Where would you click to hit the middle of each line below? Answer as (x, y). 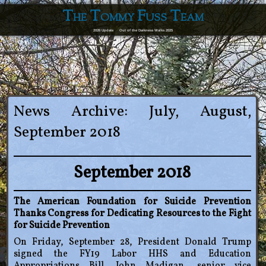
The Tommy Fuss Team (133, 17)
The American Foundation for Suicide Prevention (132, 202)
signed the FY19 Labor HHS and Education (132, 254)
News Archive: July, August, (132, 112)
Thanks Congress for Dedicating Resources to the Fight (132, 214)
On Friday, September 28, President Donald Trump (132, 243)
